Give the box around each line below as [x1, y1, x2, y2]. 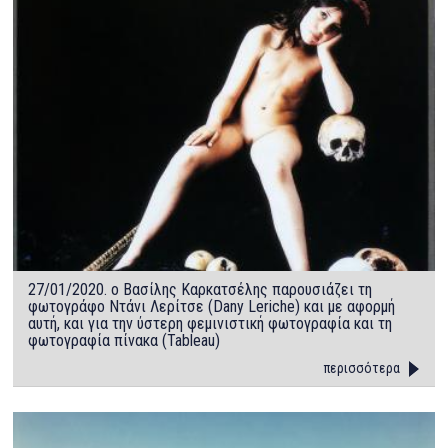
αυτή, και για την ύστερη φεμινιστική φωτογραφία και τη [28, 313, 393, 333]
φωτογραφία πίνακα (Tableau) [28, 330, 221, 350]
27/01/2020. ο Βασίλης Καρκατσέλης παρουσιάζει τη [28, 279, 373, 299]
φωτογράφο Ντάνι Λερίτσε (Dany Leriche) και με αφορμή [28, 296, 396, 316]
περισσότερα [323, 359, 400, 376]
